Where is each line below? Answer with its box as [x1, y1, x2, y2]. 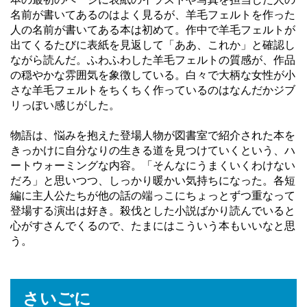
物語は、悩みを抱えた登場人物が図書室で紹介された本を [10, 130, 295, 142]
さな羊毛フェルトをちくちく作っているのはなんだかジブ [10, 84, 295, 97]
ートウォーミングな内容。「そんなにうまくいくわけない [10, 160, 295, 172]
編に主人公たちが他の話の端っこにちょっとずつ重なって [10, 190, 295, 202]
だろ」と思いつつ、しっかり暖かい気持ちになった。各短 [10, 175, 295, 187]
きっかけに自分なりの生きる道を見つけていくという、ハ [10, 145, 295, 157]
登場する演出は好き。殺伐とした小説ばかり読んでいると [10, 205, 295, 217]
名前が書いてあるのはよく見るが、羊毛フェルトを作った [10, 9, 295, 21]
